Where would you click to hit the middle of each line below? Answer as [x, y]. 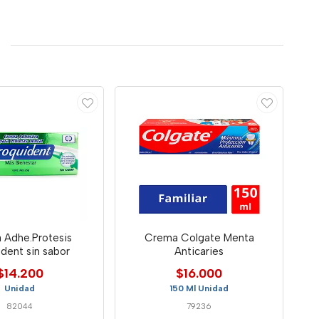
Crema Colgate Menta [199, 237]
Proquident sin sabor [48, 251]
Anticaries [199, 251]
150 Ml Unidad [199, 288]
